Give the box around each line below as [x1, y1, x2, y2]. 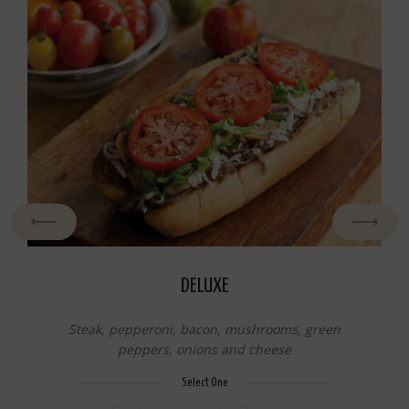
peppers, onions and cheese [118, 340, 291, 358]
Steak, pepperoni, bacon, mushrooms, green [68, 320, 341, 338]
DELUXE [180, 276, 229, 298]
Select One [181, 376, 228, 389]
